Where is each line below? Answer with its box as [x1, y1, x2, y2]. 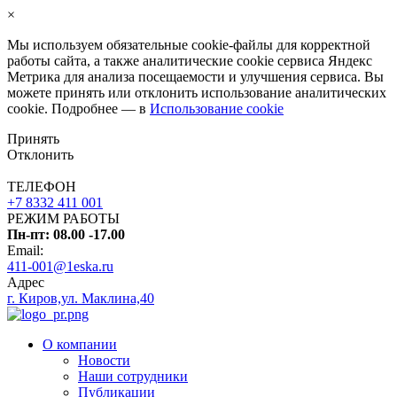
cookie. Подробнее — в [7, 101, 150, 116]
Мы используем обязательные [7, 37, 191, 52]
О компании [43, 337, 117, 352]
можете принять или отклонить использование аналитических [7, 85, 386, 100]
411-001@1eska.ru [7, 259, 113, 274]
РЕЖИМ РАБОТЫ [7, 211, 120, 226]
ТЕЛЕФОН [7, 179, 76, 194]
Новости [78, 353, 130, 368]
